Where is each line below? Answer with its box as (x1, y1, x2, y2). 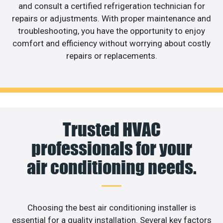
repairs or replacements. (66, 51, 157, 61)
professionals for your (31, 137, 192, 159)
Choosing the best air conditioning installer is (27, 202, 196, 213)
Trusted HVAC (62, 118, 161, 140)
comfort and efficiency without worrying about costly (12, 38, 211, 49)
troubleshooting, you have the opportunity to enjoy (18, 26, 205, 36)
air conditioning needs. (26, 156, 197, 178)
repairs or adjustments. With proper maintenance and (12, 13, 211, 24)
